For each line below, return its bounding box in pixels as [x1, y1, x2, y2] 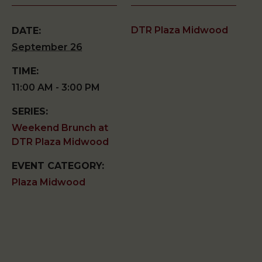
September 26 [12, 42, 82, 53]
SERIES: [12, 106, 48, 118]
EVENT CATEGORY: [12, 160, 104, 172]
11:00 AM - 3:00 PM [12, 82, 100, 94]
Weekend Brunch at [12, 122, 108, 134]
